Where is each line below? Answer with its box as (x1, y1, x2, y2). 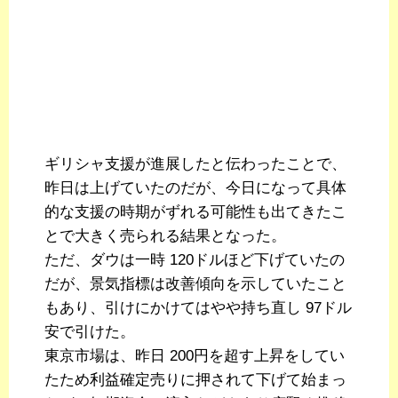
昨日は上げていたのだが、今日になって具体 (44, 179, 346, 197)
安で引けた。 (44, 323, 135, 341)
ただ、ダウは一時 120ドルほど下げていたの (44, 251, 345, 269)
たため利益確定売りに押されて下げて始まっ (44, 371, 346, 389)
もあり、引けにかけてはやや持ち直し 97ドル (44, 299, 352, 317)
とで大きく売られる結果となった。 (44, 227, 286, 245)
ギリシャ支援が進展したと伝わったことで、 (44, 155, 346, 173)
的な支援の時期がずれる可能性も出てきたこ (44, 203, 346, 221)
